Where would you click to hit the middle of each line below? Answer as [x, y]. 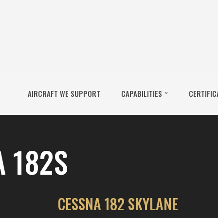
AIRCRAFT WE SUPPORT [64, 93]
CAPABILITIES [141, 93]
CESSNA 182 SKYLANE [118, 204]
